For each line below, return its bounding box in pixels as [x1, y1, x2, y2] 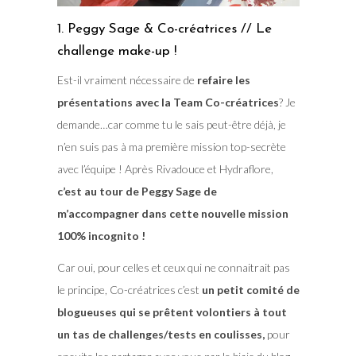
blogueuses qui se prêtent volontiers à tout [56, 305, 287, 319]
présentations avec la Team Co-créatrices [56, 95, 279, 110]
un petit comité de [201, 283, 300, 297]
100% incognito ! [56, 229, 145, 243]
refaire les [196, 73, 250, 87]
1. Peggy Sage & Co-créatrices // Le [56, 22, 272, 37]
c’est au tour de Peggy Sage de [56, 184, 217, 199]
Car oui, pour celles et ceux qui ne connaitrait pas [56, 261, 290, 275]
